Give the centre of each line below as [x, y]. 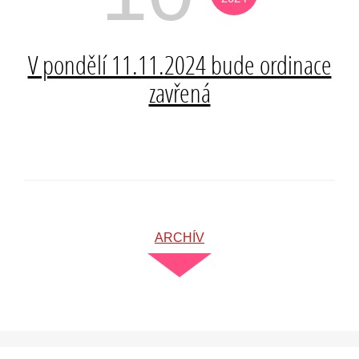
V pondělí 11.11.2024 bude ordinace [179, 65]
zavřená [179, 93]
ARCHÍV [179, 237]
